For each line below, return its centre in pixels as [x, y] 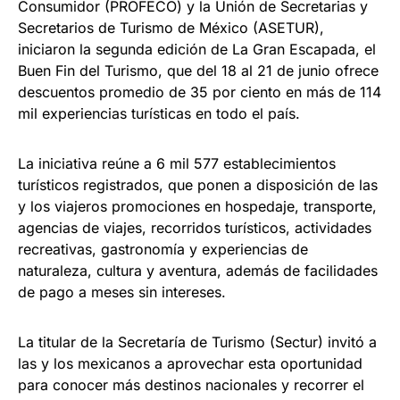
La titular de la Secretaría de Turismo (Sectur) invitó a [197, 342]
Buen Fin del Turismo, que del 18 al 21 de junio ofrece [198, 70]
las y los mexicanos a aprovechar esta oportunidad [190, 363]
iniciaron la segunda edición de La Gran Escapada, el [197, 49]
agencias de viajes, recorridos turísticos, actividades [195, 227]
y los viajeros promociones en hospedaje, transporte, [197, 206]
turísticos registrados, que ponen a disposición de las [198, 184]
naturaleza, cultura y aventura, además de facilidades [198, 270]
